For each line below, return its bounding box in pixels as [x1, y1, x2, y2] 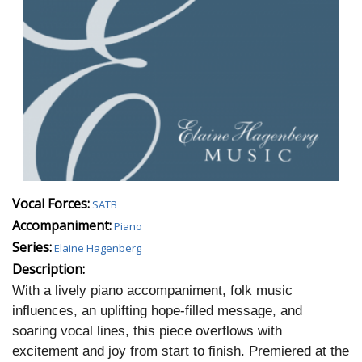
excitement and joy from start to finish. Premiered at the [12, 343, 349, 360]
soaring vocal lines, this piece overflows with [12, 323, 282, 339]
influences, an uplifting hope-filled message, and [12, 303, 302, 319]
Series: [12, 238, 52, 257]
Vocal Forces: [12, 195, 90, 213]
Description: [12, 260, 85, 279]
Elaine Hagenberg [54, 241, 141, 256]
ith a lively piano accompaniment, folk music [25, 283, 293, 299]
